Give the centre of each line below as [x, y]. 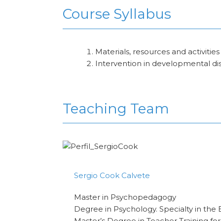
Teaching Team [116, 109]
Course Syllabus [117, 14]
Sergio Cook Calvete [112, 176]
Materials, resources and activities [158, 51]
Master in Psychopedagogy [125, 197]
